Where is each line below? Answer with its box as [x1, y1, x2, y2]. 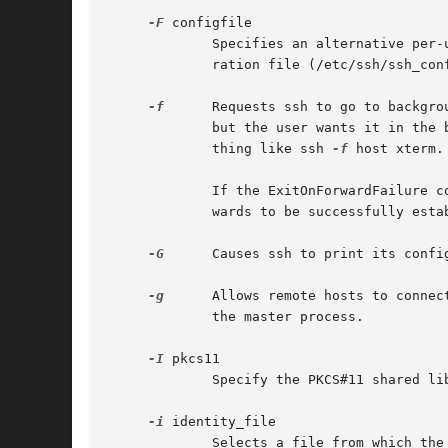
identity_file [164, 414, 276, 430]
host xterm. [348, 141, 444, 157]
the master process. [108, 309, 364, 325]
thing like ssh [108, 141, 332, 157]
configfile [164, 15, 252, 31]
